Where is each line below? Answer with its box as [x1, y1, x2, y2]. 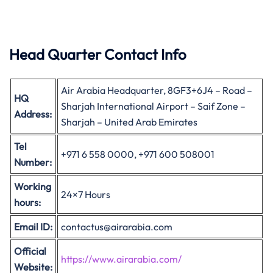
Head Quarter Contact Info [9, 45, 186, 63]
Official [14, 245, 46, 257]
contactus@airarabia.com [61, 221, 172, 233]
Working [14, 180, 51, 193]
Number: [14, 156, 52, 168]
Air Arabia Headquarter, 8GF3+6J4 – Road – [61, 84, 252, 96]
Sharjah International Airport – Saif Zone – [61, 100, 246, 112]
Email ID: [14, 221, 52, 233]
